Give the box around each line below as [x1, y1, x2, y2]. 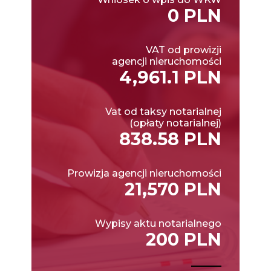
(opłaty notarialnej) [129, 117, 221, 129]
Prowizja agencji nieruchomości [67, 167, 221, 179]
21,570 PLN [125, 178, 221, 200]
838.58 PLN [119, 128, 221, 149]
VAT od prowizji [146, 44, 221, 56]
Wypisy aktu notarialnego [95, 217, 221, 229]
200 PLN [146, 228, 221, 250]
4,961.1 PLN [119, 66, 221, 88]
